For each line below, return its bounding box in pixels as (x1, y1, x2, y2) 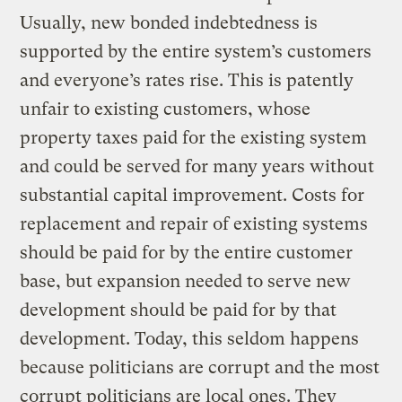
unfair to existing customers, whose (20, 98, 311, 119)
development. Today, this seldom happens (20, 328, 360, 349)
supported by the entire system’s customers (20, 40, 372, 62)
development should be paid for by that (20, 299, 337, 320)
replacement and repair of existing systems (20, 213, 369, 234)
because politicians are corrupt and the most (20, 356, 380, 378)
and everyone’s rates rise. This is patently (20, 69, 354, 91)
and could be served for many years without (20, 155, 375, 177)
